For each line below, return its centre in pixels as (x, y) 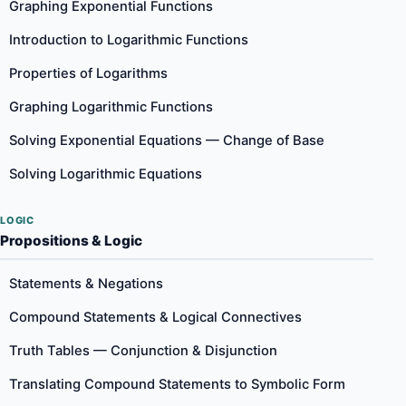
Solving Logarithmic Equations (106, 174)
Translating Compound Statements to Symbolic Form (177, 384)
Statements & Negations (86, 284)
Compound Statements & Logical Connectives (155, 317)
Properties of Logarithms (88, 73)
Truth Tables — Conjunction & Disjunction (143, 351)
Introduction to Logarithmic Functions (129, 40)
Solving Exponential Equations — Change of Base (167, 140)
